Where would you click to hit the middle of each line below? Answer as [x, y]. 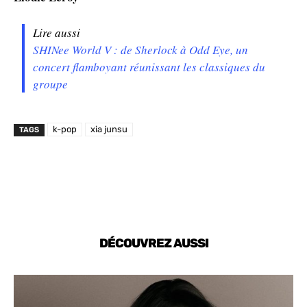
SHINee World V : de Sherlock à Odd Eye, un [141, 50]
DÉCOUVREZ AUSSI [153, 244]
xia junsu [109, 130]
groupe [51, 84]
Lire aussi [57, 33]
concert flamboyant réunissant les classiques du [149, 67]
